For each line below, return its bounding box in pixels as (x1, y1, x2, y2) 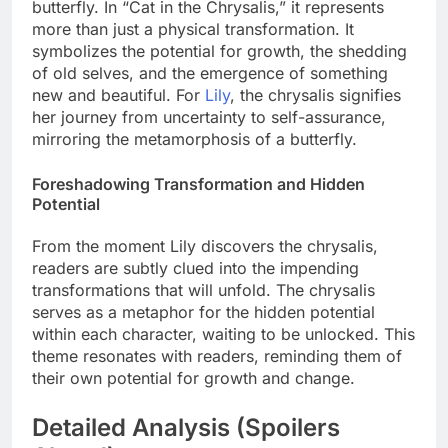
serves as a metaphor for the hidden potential (32, 301, 375, 322)
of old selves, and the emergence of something (32, 62, 388, 83)
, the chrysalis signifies (230, 84, 401, 105)
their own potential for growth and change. (32, 367, 355, 388)
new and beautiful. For (32, 84, 205, 105)
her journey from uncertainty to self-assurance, (32, 106, 386, 127)
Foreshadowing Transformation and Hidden (32, 173, 365, 194)
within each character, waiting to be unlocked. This (32, 323, 415, 344)
